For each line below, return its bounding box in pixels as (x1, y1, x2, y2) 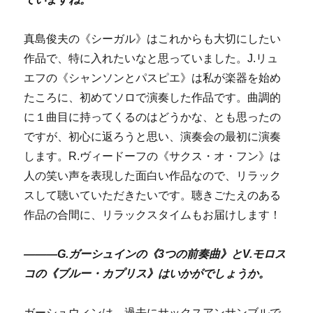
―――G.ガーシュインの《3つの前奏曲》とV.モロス (24, 247, 286, 260)
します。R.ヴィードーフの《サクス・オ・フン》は (24, 150, 282, 162)
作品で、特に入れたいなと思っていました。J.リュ (24, 52, 279, 64)
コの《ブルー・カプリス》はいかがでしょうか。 (24, 267, 270, 279)
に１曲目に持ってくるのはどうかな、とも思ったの (24, 110, 282, 123)
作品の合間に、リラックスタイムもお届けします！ (24, 208, 282, 221)
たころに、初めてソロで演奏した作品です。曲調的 (24, 91, 282, 103)
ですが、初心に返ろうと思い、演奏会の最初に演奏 (24, 130, 282, 143)
